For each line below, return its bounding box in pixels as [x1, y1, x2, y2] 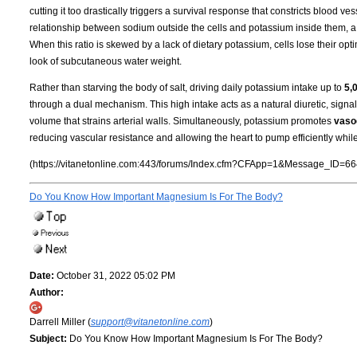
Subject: [29, 332, 67, 344]
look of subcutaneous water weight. [29, 56, 182, 68]
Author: [29, 286, 64, 298]
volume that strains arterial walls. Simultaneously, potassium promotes [29, 116, 334, 127]
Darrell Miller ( [29, 316, 91, 328]
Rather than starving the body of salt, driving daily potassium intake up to [29, 82, 344, 94]
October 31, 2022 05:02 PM [54, 269, 175, 281]
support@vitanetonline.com [91, 316, 210, 328]
